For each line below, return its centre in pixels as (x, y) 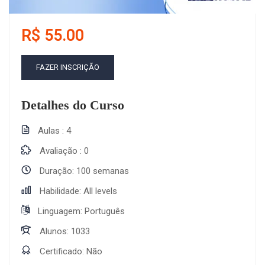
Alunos (53, 231)
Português (105, 211)
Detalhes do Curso (73, 105)
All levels (100, 191)
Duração (56, 171)
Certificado (61, 251)
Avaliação (60, 151)
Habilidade (59, 191)
